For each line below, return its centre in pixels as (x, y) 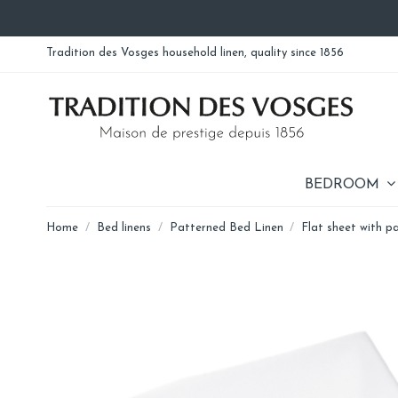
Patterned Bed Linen (226, 227)
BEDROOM (344, 184)
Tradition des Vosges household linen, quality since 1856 (195, 53)
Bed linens (123, 227)
